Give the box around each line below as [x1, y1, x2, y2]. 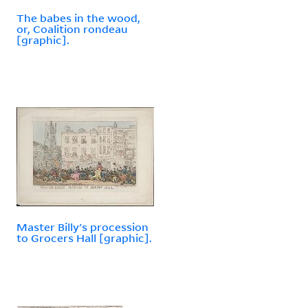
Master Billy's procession [16, 219, 148, 234]
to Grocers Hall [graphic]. [16, 230, 152, 245]
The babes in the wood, [16, 10, 140, 25]
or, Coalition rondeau [16, 21, 128, 36]
